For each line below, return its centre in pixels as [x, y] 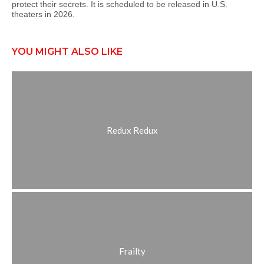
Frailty [132, 251]
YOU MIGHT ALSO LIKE [67, 52]
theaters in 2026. [43, 14]
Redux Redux [132, 130]
